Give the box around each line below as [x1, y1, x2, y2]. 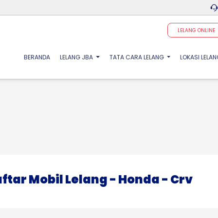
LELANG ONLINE [178, 26, 215, 34]
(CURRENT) [50, 53, 82, 61]
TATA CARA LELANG [109, 53, 165, 61]
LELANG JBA [60, 53, 95, 61]
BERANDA [24, 53, 51, 61]
